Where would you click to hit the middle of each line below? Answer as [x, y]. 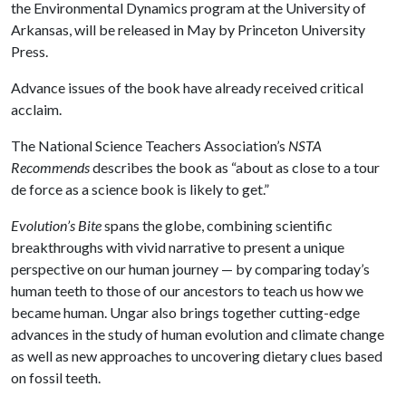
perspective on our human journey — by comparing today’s [190, 269]
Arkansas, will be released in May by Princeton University [188, 29]
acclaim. [36, 109]
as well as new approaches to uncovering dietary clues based [197, 356]
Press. [29, 51]
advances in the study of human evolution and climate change [198, 334]
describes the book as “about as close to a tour [235, 167]
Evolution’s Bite [56, 225]
